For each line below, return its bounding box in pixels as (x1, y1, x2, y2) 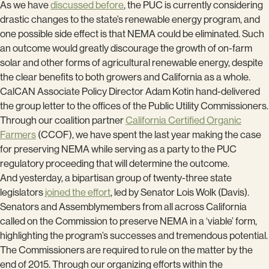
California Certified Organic (125, 114, 241, 126)
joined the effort (45, 186, 110, 198)
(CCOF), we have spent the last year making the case (36, 128, 261, 141)
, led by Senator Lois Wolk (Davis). (110, 186, 249, 198)
